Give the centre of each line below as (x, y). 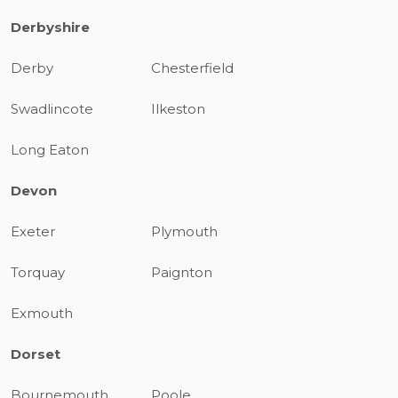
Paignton (182, 272)
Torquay (38, 272)
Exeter (33, 231)
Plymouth (185, 231)
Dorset (36, 354)
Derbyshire (50, 27)
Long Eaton (50, 150)
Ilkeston (179, 109)
